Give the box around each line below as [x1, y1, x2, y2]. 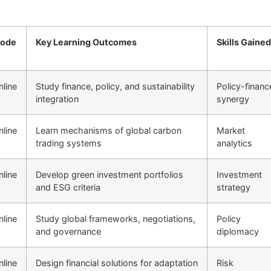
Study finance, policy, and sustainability [36, 81, 195, 92]
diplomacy [217, 226, 259, 237]
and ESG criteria [36, 182, 100, 193]
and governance [36, 226, 101, 237]
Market [217, 125, 245, 136]
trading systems [36, 138, 102, 149]
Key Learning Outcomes [36, 37, 137, 48]
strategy [217, 182, 250, 193]
